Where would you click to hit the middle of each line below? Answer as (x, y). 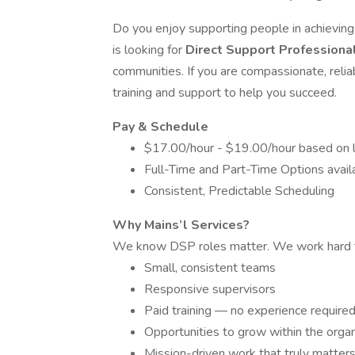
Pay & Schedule (160, 127)
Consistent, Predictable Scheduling (239, 191)
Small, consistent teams (210, 268)
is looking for (149, 50)
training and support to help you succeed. (225, 93)
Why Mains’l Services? (181, 225)
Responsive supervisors (210, 289)
